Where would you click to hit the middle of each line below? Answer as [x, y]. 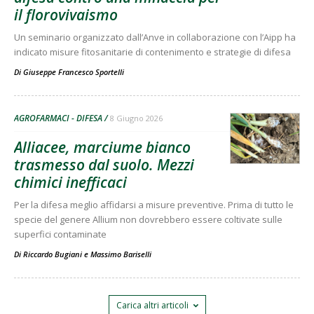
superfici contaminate [60, 234]
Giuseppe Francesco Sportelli [74, 71]
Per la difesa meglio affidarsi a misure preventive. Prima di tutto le [154, 204]
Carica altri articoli [152, 305]
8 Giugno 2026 [136, 118]
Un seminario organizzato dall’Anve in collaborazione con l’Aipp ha [155, 37]
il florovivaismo [66, 14]
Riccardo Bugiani [53, 254]
